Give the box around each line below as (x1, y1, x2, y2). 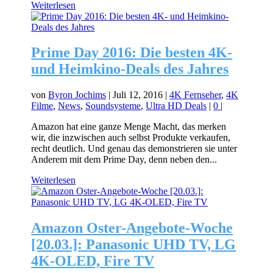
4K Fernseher (169, 90, 222, 101)
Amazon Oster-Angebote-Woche (31, 220, 233, 236)
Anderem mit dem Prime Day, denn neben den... (31, 154, 218, 165)
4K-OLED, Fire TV (31, 253, 155, 269)
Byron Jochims (48, 90, 107, 101)
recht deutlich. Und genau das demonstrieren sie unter (31, 143, 238, 154)
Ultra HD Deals (146, 101, 207, 112)
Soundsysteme (85, 101, 141, 112)
